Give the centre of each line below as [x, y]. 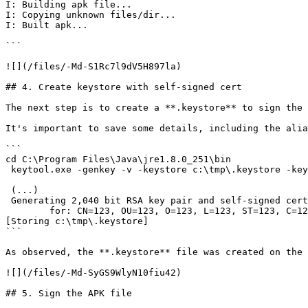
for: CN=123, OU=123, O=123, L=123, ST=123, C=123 [27, 211]
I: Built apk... [47, 25]
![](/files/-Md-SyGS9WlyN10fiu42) [93, 273]
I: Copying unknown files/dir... [91, 15]
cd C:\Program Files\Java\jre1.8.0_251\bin [118, 159]
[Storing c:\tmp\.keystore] [77, 221]
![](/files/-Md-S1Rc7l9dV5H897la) [93, 66]
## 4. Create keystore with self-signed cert [124, 87]
